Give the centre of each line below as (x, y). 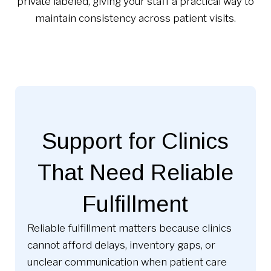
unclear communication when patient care (127, 262)
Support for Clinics (135, 141)
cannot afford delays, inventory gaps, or (121, 245)
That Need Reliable (135, 172)
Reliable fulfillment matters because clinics (129, 228)
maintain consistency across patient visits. (135, 18)
